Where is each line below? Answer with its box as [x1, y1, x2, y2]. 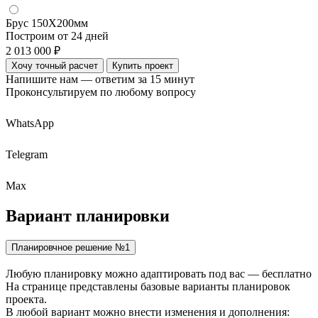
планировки [76, 206, 170, 225]
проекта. [6, 292, 47, 305]
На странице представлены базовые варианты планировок [6, 280, 290, 292]
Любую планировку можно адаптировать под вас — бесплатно [6, 267, 312, 280]
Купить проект [112, 60, 173, 71]
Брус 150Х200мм [6, 16, 88, 29]
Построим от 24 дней [6, 29, 109, 42]
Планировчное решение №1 [11, 241, 130, 253]
